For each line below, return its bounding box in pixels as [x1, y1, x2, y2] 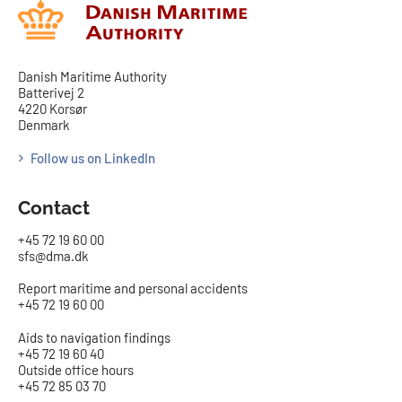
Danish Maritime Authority [18, 68, 167, 85]
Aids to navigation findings [18, 329, 170, 346]
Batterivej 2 [18, 84, 84, 101]
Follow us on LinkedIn [31, 149, 155, 166]
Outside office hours [18, 362, 134, 379]
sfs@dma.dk [18, 247, 89, 264]
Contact [18, 196, 90, 219]
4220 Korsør [18, 100, 87, 118]
